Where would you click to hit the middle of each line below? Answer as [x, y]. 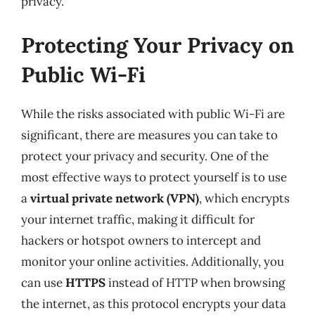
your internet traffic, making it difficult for [138, 219]
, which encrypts [244, 198]
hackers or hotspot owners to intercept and [141, 240]
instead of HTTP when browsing [195, 282]
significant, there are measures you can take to [149, 135]
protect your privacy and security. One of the [145, 156]
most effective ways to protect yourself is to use [154, 177]
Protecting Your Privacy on [157, 45]
